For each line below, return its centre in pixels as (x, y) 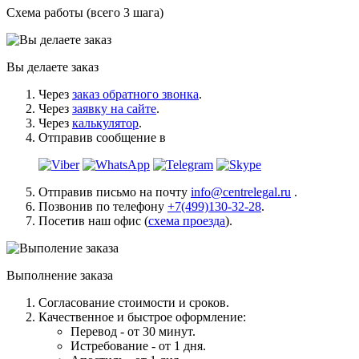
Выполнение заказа (60, 275)
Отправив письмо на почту (115, 192)
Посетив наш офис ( (93, 220)
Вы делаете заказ (52, 67)
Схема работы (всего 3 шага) (85, 12)
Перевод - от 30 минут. (133, 331)
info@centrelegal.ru (241, 192)
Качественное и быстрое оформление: (142, 317)
